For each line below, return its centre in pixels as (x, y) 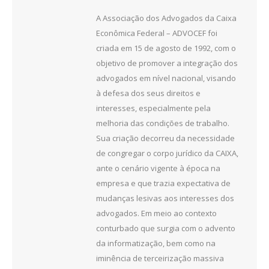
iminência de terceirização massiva (160, 258)
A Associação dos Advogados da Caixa (166, 18)
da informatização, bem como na (156, 243)
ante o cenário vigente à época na (158, 168)
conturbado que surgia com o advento (166, 228)
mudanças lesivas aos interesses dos (165, 198)
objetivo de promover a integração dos (167, 63)
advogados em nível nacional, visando (166, 78)
